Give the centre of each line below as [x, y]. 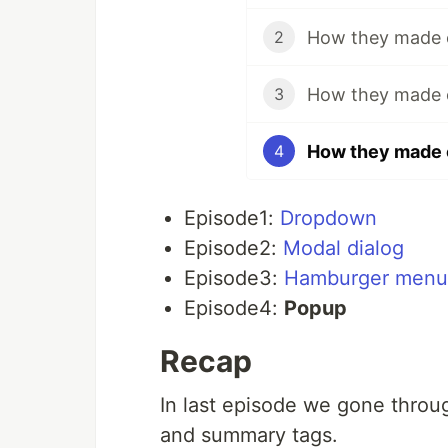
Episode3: [234, 278]
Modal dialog [343, 248]
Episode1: [232, 218]
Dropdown [328, 218]
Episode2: [233, 248]
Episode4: [234, 308]
